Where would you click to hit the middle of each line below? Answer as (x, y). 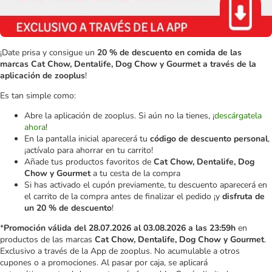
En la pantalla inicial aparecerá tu (87, 138)
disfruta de (243, 196)
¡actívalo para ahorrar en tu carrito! (89, 150)
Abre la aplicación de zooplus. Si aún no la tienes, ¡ (119, 115)
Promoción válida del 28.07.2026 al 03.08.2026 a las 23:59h (121, 228)
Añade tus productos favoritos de (89, 161)
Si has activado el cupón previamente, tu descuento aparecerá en (146, 185)
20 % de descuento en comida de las (168, 52)
